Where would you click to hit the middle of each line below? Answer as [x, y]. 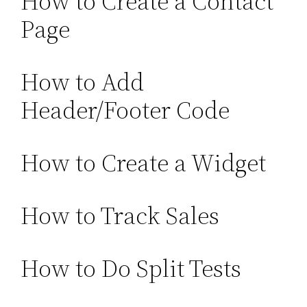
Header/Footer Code [125, 110]
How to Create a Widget [144, 163]
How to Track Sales [120, 216]
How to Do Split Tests [131, 269]
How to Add [83, 82]
